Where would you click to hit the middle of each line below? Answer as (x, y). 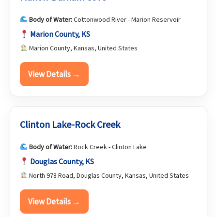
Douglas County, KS (62, 161)
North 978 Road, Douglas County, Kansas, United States (108, 175)
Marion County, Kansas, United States (82, 48)
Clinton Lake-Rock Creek (70, 124)
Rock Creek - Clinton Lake (109, 147)
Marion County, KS (60, 34)
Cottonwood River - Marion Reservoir (126, 19)
